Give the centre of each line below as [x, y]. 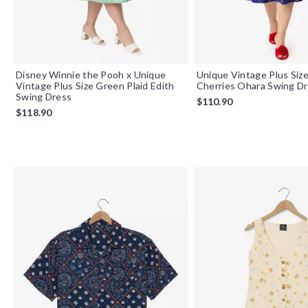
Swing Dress [44, 96]
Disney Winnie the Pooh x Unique [91, 74]
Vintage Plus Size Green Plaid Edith [95, 85]
